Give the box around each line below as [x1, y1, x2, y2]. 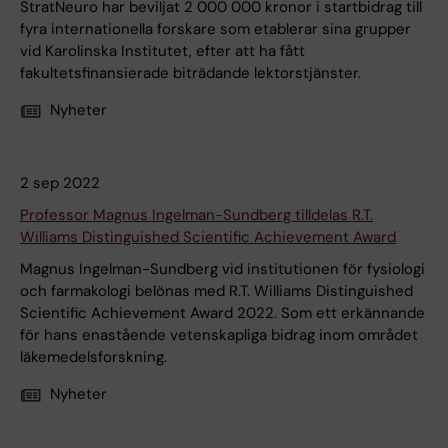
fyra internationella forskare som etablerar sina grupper [20, 19, 411, 40]
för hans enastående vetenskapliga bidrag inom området [20, 325, 418, 346]
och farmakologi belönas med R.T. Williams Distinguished [20, 281, 413, 302]
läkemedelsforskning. [20, 347, 167, 368]
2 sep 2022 [20, 173, 100, 194]
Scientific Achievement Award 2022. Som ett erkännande [20, 303, 425, 324]
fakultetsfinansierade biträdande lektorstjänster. [20, 63, 361, 84]
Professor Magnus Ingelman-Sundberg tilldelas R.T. [20, 205, 373, 226]
